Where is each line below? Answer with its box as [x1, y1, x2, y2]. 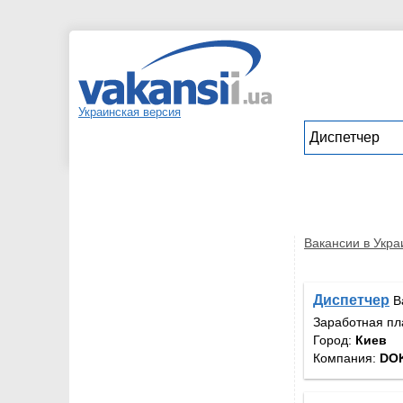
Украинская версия [78, 105, 181, 119]
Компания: [313, 350, 380, 365]
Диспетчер [313, 292, 390, 309]
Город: [313, 332, 355, 347]
